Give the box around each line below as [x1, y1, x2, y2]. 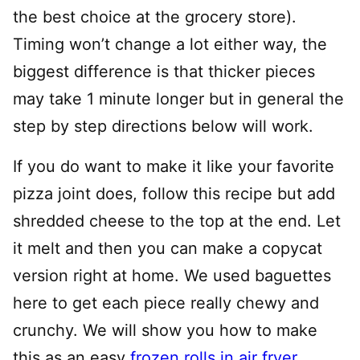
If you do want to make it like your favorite [13, 157, 334, 176]
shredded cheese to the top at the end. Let [13, 211, 341, 231]
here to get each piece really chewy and [13, 293, 319, 313]
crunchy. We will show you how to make [13, 321, 317, 340]
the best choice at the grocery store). [13, 7, 297, 27]
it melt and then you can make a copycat [13, 239, 322, 258]
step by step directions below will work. [13, 117, 313, 136]
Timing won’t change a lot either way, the [13, 35, 327, 54]
